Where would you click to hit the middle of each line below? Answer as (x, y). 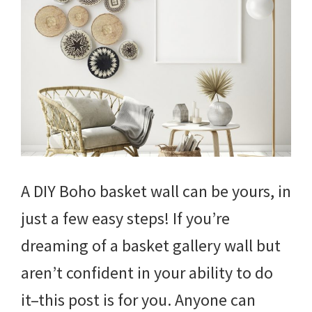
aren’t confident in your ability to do (147, 272)
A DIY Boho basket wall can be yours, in (156, 191)
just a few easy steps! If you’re (125, 218)
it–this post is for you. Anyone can (138, 299)
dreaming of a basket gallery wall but (151, 245)
